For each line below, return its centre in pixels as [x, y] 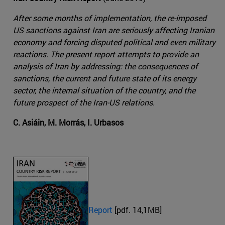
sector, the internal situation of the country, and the [104, 90]
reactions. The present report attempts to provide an [106, 54]
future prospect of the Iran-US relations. [84, 102]
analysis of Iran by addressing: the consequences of [105, 66]
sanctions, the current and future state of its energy [105, 78]
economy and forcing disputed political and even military [114, 42]
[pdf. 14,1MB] [137, 209]
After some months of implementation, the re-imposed [110, 18]
